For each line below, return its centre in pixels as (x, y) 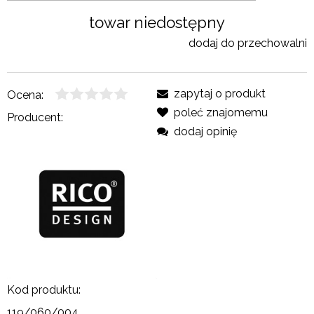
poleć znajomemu (221, 112)
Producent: (35, 117)
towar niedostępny (157, 22)
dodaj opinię (205, 131)
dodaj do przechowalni (248, 43)
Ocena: (25, 95)
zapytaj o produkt (220, 93)
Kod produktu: (44, 289)
